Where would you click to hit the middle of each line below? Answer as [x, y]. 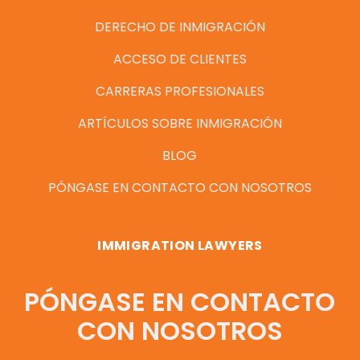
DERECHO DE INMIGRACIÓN [180, 27]
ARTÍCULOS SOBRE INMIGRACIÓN [180, 123]
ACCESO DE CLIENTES [180, 59]
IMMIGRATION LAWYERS [180, 245]
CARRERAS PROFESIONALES [180, 91]
